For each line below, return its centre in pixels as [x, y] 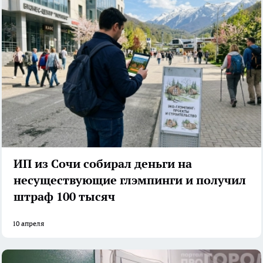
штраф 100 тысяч [64, 196]
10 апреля [28, 223]
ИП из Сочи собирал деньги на [103, 163]
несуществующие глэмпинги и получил [130, 180]
